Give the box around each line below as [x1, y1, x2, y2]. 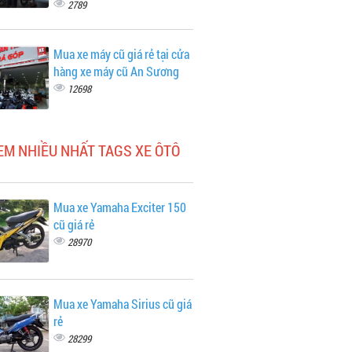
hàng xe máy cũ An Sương [53, 63, 179, 79]
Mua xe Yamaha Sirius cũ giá [53, 295, 192, 312]
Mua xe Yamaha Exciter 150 [53, 199, 186, 215]
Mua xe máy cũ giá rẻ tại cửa [53, 46, 189, 62]
